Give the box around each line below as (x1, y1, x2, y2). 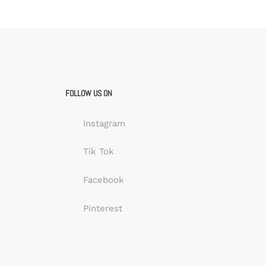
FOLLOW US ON (65, 87, 113, 99)
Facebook (83, 175, 125, 185)
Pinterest (83, 202, 123, 214)
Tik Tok (83, 146, 115, 157)
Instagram (83, 118, 126, 129)
